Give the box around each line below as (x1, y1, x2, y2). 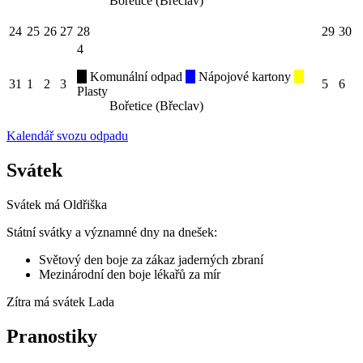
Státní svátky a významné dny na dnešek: (6, 225, 217, 240)
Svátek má (6, 198, 63, 212)
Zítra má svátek (6, 295, 88, 310)
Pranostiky (6, 326, 97, 347)
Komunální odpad (87, 70, 186, 84)
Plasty (77, 84, 108, 99)
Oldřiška (63, 198, 107, 212)
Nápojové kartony (195, 70, 294, 84)
